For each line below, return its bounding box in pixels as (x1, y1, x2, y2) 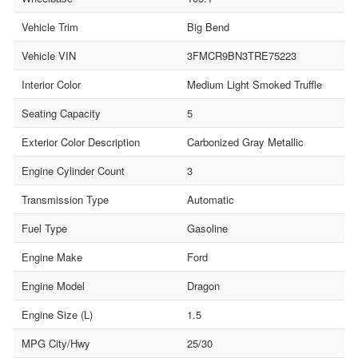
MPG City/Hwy (22, 335, 90, 351)
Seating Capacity (22, 105, 101, 121)
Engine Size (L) (22, 306, 93, 322)
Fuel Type (22, 220, 67, 236)
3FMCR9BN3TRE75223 (187, 47, 296, 63)
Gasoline (187, 220, 228, 236)
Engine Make (22, 249, 82, 265)
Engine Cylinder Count (22, 162, 125, 178)
